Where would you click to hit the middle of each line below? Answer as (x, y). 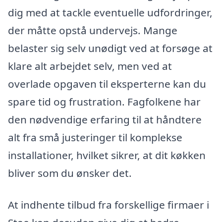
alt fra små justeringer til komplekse (95, 138)
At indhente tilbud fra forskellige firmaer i (109, 205)
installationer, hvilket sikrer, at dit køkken (107, 155)
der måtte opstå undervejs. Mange (93, 30)
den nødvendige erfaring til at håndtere (105, 120)
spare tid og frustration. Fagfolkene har (104, 102)
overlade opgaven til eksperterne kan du (107, 84)
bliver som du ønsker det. (70, 173)
